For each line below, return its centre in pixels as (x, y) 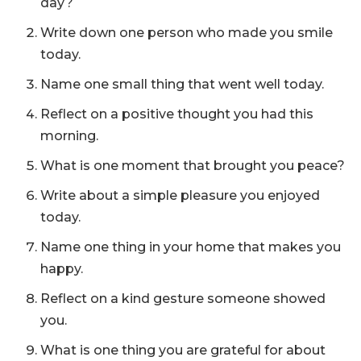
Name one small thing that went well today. (182, 85)
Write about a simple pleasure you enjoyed (180, 196)
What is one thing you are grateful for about (183, 351)
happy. (62, 269)
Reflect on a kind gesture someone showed (183, 299)
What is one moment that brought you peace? (193, 166)
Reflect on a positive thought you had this (177, 114)
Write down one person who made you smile (187, 33)
